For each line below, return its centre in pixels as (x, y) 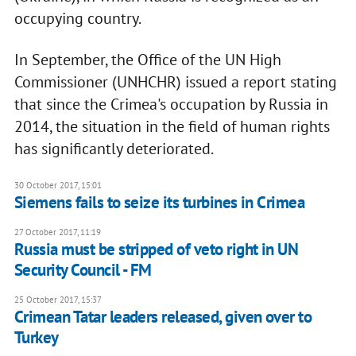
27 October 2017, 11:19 (57, 232)
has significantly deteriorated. (114, 149)
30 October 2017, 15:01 (58, 186)
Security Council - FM (83, 270)
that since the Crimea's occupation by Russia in (171, 104)
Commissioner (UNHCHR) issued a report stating (175, 82)
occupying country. (77, 19)
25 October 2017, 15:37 (58, 300)
